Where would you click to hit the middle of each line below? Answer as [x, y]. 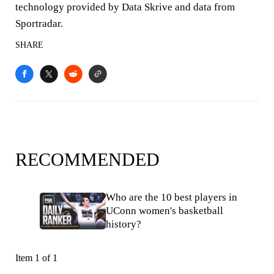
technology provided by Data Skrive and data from [125, 7]
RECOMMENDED [87, 159]
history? [124, 224]
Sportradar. [39, 24]
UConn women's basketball [165, 211]
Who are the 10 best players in [172, 197]
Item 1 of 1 [36, 258]
